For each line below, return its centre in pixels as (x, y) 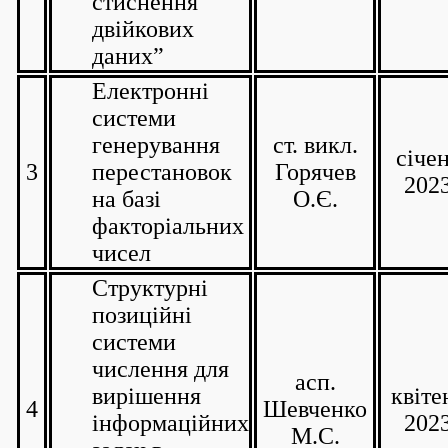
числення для (160, 369)
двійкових (143, 29)
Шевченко (315, 409)
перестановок (162, 172)
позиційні (142, 315)
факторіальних (168, 226)
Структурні (150, 288)
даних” (128, 56)
